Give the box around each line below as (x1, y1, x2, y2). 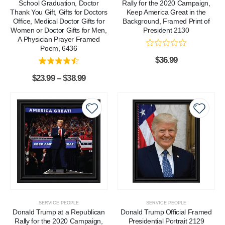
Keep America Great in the (126, 8, 206, 17)
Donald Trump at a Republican (13, 207, 105, 216)
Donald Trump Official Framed (121, 207, 212, 216)
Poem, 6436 (40, 44, 77, 53)
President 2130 (143, 26, 189, 35)
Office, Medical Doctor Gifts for (13, 17, 105, 26)
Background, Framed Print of (123, 17, 210, 26)
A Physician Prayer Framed (18, 35, 100, 44)
